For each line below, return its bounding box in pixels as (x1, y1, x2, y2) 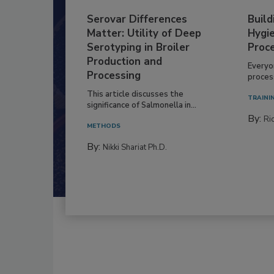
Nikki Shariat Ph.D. (103, 141, 167, 153)
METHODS (87, 121, 120, 130)
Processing (87, 68, 141, 83)
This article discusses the (87, 88, 183, 100)
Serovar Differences (87, 12, 187, 26)
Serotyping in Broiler (87, 40, 190, 54)
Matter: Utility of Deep (87, 26, 201, 40)
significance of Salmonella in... (87, 99, 196, 111)
